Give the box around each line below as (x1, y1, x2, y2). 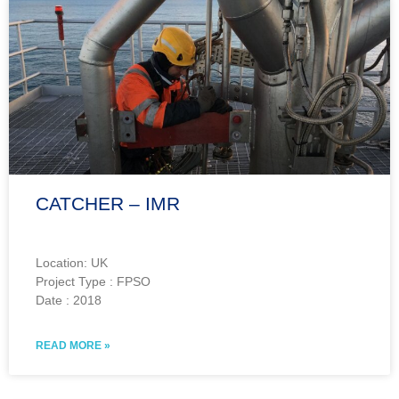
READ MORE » (36, 338, 110, 352)
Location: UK (36, 255, 108, 270)
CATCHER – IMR (36, 192, 180, 214)
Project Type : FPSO (36, 273, 151, 289)
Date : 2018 (36, 292, 102, 307)
